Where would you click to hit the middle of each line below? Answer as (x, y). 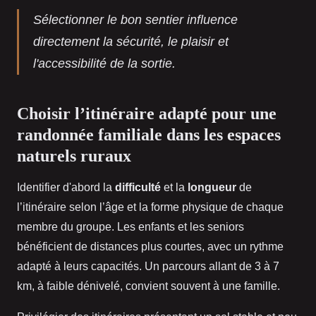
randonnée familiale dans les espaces (149, 135)
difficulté (138, 188)
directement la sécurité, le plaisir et (131, 42)
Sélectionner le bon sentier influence (135, 20)
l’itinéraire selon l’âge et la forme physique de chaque (150, 207)
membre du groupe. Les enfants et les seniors (130, 227)
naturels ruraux (74, 156)
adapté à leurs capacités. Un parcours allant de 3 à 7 (148, 267)
